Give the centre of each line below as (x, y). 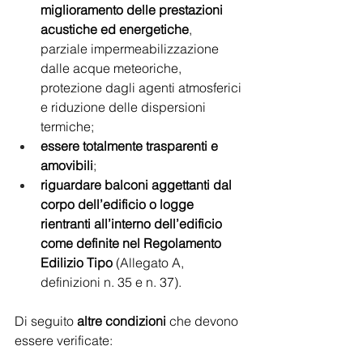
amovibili (67, 165)
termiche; (67, 126)
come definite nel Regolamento (132, 243)
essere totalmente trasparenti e (131, 146)
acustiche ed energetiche (115, 29)
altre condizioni (122, 321)
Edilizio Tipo (77, 263)
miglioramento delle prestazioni (133, 10)
